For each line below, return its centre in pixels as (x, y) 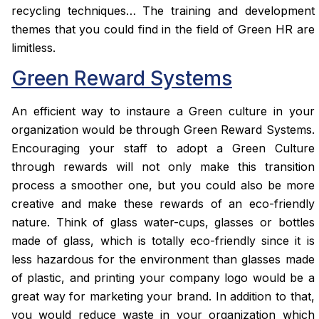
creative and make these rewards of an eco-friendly (163, 204)
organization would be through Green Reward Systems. (163, 130)
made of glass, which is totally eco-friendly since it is (163, 241)
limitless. (33, 47)
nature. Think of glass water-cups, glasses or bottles (163, 223)
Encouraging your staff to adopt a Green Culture (163, 148)
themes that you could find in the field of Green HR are (163, 29)
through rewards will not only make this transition (163, 167)
